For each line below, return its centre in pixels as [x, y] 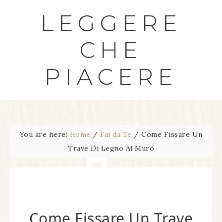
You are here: [45, 134]
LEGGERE [111, 23]
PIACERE [111, 77]
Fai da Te [116, 134]
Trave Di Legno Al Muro [111, 148]
